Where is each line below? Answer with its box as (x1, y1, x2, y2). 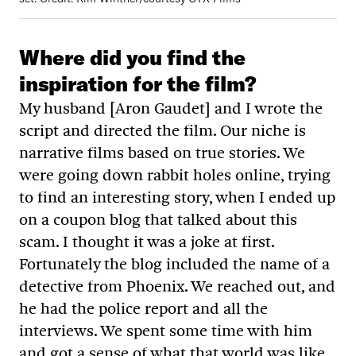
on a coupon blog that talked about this (19, 210, 297, 230)
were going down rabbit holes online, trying (19, 165, 331, 185)
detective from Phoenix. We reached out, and (19, 277, 335, 296)
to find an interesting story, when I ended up (19, 188, 335, 207)
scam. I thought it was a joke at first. (19, 232, 274, 252)
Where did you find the (19, 44, 246, 72)
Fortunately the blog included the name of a (19, 254, 330, 274)
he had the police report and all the (19, 299, 268, 319)
